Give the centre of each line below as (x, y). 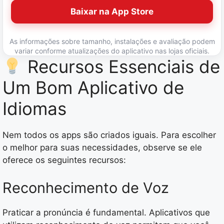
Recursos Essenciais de (121, 67)
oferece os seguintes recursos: (64, 160)
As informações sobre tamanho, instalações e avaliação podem (112, 41)
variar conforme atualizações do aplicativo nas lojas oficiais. (112, 51)
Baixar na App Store (112, 11)
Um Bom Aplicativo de (93, 88)
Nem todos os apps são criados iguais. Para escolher (109, 135)
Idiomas (34, 109)
